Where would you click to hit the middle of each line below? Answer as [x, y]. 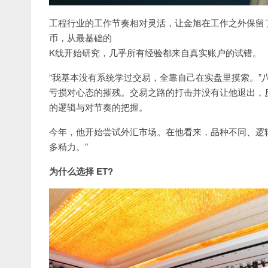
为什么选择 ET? [81, 171]
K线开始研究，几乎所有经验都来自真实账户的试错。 [155, 52]
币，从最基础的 [80, 37]
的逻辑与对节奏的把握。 [98, 106]
